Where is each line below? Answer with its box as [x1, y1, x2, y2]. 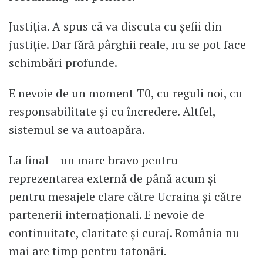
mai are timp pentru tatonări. [9, 243, 167, 259]
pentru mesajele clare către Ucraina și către [9, 188, 241, 205]
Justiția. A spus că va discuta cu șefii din [9, 18, 222, 35]
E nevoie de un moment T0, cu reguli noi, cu [9, 85, 242, 102]
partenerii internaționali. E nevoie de [9, 207, 204, 223]
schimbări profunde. [9, 55, 117, 71]
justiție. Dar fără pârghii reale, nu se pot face [9, 36, 246, 53]
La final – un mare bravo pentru [9, 152, 178, 168]
